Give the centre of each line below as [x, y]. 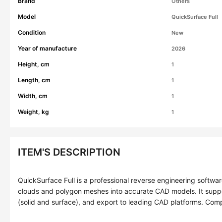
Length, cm [34, 80]
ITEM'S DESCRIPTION [69, 152]
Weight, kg [33, 112]
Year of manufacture [47, 48]
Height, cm [34, 64]
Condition [32, 32]
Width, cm [33, 96]
